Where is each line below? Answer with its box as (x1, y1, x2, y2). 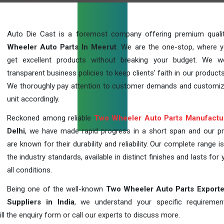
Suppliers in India (7, 197, 74, 206)
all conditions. (7, 165, 52, 174)
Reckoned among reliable (7, 113, 94, 122)
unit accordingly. (7, 94, 59, 103)
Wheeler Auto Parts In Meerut (7, 42, 117, 51)
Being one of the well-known (7, 184, 106, 193)
